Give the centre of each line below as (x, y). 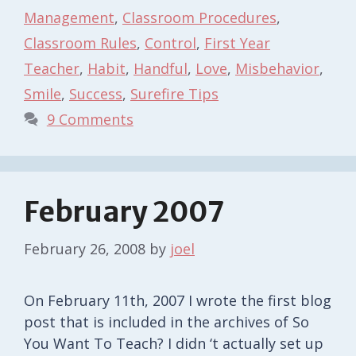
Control (170, 43)
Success (96, 93)
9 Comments (90, 119)
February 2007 (124, 212)
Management (69, 17)
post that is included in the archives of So (166, 321)
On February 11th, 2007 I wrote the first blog (178, 300)
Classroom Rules (80, 43)
